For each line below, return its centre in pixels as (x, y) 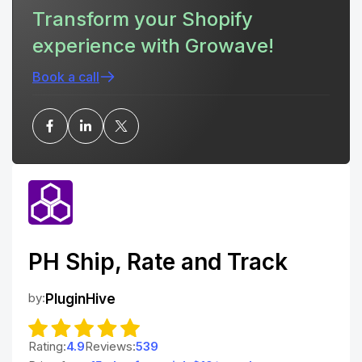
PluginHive (80, 299)
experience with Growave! (153, 46)
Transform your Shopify (143, 19)
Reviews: (110, 346)
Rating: (47, 346)
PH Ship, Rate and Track (158, 262)
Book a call (66, 77)
